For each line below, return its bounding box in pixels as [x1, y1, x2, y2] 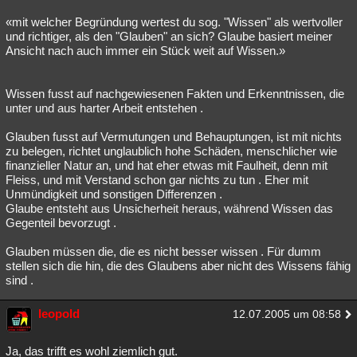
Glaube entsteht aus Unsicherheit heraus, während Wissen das [6, 202, 333, 215]
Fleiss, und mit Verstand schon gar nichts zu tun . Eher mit [6, 173, 308, 186]
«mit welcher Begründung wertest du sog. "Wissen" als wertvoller [6, 15, 343, 29]
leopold [38, 307, 80, 320]
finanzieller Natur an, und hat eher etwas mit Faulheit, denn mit [6, 159, 328, 172]
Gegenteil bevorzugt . [6, 216, 116, 229]
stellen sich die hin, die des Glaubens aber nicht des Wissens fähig [6, 259, 351, 273]
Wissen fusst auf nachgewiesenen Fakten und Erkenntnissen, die [6, 87, 344, 100]
